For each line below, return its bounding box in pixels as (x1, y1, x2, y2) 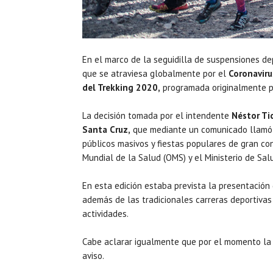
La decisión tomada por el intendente (82, 110, 232, 121)
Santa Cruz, (82, 124, 130, 135)
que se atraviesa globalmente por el (82, 68, 226, 79)
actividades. (82, 208, 129, 219)
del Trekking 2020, (82, 82, 160, 93)
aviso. (82, 250, 104, 261)
